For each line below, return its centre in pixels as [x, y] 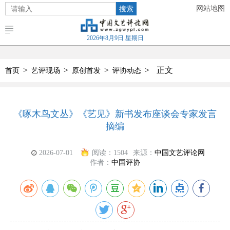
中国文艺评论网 [179, 153]
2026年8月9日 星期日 [115, 38]
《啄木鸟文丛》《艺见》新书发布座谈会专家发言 [115, 114]
